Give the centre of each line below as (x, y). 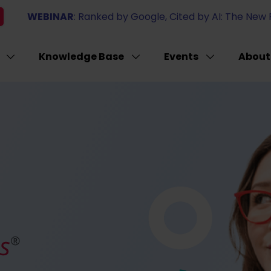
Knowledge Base (81, 57)
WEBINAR (50, 16)
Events (181, 57)
